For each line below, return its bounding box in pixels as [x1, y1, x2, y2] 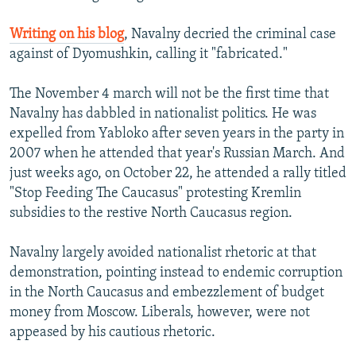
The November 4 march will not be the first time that [10, 87, 329, 103]
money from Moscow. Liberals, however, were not [10, 305, 310, 321]
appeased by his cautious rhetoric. [10, 325, 215, 341]
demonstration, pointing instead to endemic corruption [10, 265, 342, 281]
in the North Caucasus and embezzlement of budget [10, 285, 324, 301]
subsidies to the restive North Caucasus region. [10, 206, 292, 222]
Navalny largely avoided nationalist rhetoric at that [10, 246, 316, 261]
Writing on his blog [10, 27, 124, 43]
